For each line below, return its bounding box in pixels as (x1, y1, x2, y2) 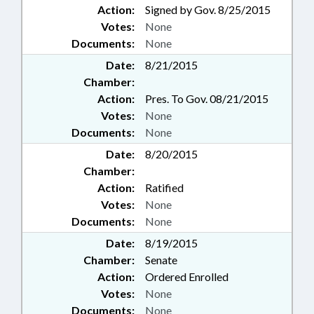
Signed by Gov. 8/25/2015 (145, 3, 271, 17)
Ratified (145, 181, 184, 195)
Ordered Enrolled (145, 270, 228, 284)
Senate (145, 253, 177, 267)
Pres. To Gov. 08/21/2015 (145, 92, 268, 106)
